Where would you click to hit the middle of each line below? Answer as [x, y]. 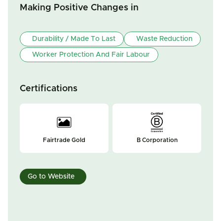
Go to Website [51, 177]
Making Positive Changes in [79, 8]
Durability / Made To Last [74, 39]
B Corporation [157, 140]
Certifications [49, 89]
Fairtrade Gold [64, 140]
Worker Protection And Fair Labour [91, 55]
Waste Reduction [164, 39]
